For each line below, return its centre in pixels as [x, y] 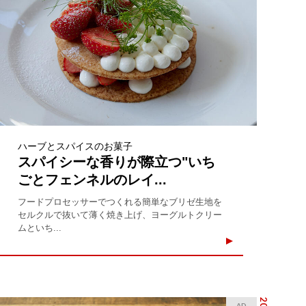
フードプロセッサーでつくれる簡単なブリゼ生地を [120, 201]
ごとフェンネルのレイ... [93, 179]
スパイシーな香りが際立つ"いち [117, 162]
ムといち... [40, 227]
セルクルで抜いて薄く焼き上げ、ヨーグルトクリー [120, 214]
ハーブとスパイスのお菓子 [75, 146]
